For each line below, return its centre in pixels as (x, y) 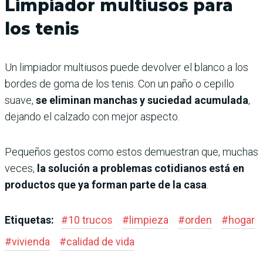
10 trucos (90, 220)
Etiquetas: (31, 220)
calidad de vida (100, 242)
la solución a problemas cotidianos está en (141, 168)
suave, (20, 100)
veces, (21, 168)
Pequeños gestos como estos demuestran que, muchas (131, 152)
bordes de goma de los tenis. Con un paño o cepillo (119, 84)
